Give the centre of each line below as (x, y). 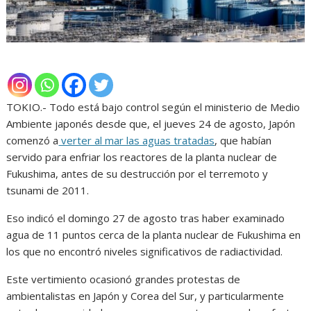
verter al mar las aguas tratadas (137, 140)
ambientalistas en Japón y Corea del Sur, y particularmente (145, 295)
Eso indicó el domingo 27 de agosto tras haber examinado (146, 218)
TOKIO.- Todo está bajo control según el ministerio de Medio (153, 107)
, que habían (243, 140)
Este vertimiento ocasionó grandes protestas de (124, 279)
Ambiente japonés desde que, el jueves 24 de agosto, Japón (151, 123)
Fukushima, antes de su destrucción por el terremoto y (137, 173)
